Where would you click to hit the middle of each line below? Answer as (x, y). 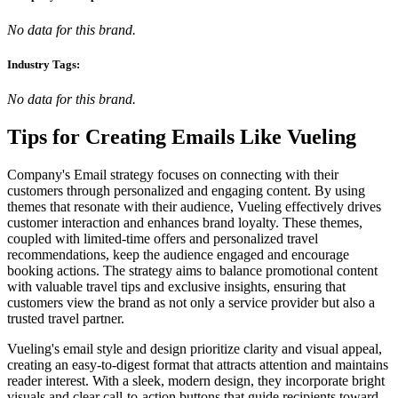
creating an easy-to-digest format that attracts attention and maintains (198, 365)
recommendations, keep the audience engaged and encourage (178, 255)
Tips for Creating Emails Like (147, 137)
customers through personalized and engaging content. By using (186, 191)
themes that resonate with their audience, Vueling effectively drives (194, 207)
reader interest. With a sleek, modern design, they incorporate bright (196, 381)
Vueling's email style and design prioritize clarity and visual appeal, (195, 349)
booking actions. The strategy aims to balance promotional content (192, 271)
